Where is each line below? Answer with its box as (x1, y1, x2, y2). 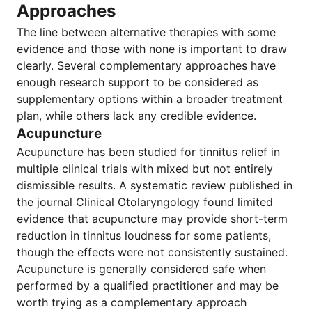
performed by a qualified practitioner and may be (17, 279, 279, 292)
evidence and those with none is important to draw (17, 42, 287, 56)
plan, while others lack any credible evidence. (17, 109, 256, 123)
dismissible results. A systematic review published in (17, 178, 292, 192)
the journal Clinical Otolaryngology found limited (17, 195, 273, 209)
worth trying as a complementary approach (17, 295, 247, 309)
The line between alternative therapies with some (17, 25, 276, 39)
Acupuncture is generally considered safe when (17, 262, 266, 276)
